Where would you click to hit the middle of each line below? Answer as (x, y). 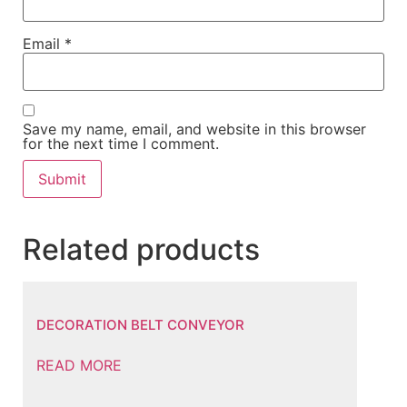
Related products (141, 250)
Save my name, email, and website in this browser (194, 129)
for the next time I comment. (121, 144)
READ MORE (79, 366)
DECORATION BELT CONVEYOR (140, 324)
